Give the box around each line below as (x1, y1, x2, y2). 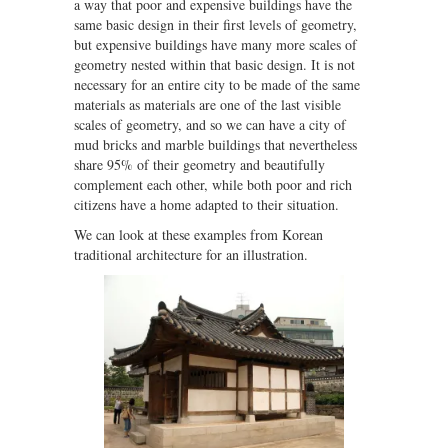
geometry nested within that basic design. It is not (74, 55, 355, 74)
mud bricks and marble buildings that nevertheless (74, 135, 357, 154)
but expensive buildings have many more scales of (74, 35, 357, 54)
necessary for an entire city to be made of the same (74, 75, 360, 94)
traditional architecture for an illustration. (74, 245, 308, 264)
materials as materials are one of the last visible (74, 95, 341, 114)
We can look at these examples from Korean (74, 225, 323, 244)
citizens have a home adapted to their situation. (74, 195, 339, 214)
